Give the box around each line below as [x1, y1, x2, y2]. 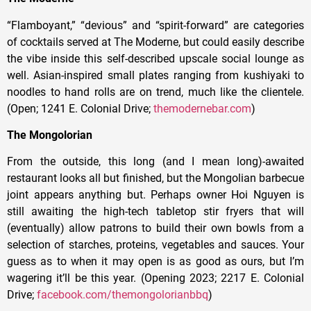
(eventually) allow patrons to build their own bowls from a [7, 221, 304, 235]
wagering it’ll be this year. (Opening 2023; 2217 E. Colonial [7, 271, 304, 285]
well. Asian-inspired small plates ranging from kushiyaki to [7, 68, 304, 82]
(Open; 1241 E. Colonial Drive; [7, 101, 153, 115]
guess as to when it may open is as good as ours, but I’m [7, 255, 304, 269]
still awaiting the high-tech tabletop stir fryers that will [7, 205, 304, 219]
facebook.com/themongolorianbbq [37, 288, 208, 302]
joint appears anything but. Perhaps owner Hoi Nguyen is [7, 188, 304, 202]
